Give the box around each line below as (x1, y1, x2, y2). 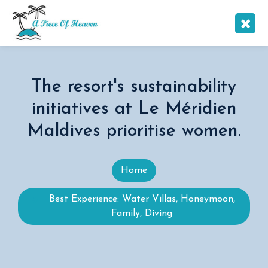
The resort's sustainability (32, 78, 236, 96)
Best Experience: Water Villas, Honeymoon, (48, 194, 235, 204)
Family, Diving (111, 209, 172, 218)
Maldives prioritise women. (27, 122, 241, 141)
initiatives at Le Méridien (31, 100, 237, 118)
